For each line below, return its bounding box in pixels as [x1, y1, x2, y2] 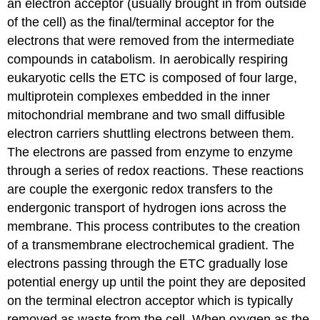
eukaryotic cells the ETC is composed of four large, [7, 71, 298, 86]
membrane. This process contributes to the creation [7, 219, 301, 234]
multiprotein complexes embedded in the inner [7, 89, 271, 104]
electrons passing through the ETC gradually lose [7, 256, 289, 271]
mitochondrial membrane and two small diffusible [7, 108, 286, 123]
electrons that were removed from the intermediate [7, 34, 295, 49]
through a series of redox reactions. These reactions [7, 164, 304, 179]
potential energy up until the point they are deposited [7, 275, 306, 290]
